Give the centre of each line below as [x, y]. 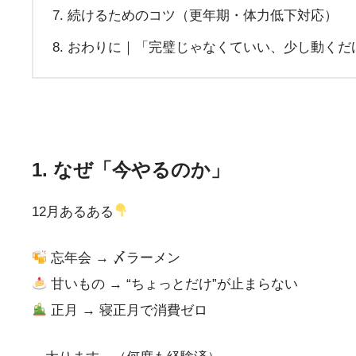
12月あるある [73, 211]
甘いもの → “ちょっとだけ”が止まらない [173, 284]
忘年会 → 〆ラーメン [114, 258]
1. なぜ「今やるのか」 [131, 169]
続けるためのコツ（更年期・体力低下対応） [202, 15]
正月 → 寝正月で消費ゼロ [128, 311]
